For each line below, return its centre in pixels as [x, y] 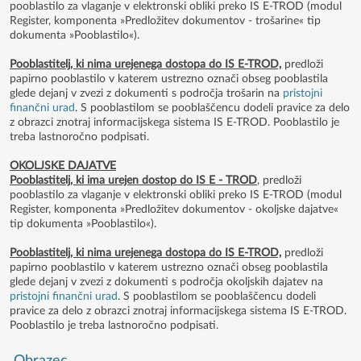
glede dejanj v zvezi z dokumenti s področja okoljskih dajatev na [166, 282]
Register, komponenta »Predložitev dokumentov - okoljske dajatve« [174, 210]
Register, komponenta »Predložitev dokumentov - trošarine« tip [165, 21]
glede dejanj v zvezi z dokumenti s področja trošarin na [146, 93]
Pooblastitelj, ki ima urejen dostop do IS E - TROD [133, 180]
